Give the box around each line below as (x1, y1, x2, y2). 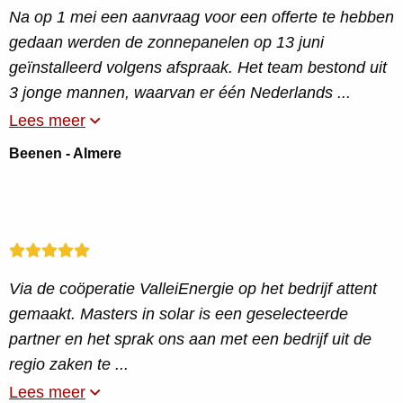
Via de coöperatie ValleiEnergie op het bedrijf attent (9, 280, 377, 298)
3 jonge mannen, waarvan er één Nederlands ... (9, 84, 351, 102)
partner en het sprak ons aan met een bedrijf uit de (9, 330, 372, 348)
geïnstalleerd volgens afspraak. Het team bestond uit (9, 58, 387, 76)
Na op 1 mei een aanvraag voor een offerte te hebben (9, 8, 394, 26)
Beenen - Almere (9, 146, 121, 161)
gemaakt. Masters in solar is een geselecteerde (9, 305, 348, 323)
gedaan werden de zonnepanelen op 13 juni (9, 33, 324, 51)
